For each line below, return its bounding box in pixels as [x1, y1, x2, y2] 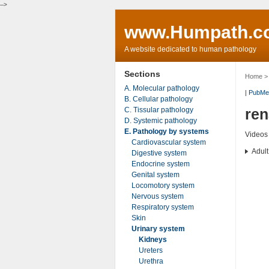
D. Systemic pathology [124, 116, 197, 125]
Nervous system [131, 192, 184, 201]
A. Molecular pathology [124, 83, 199, 92]
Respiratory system [131, 202, 194, 211]
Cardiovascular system [131, 138, 206, 147]
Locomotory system [131, 181, 195, 190]
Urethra [138, 256, 163, 265]
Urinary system [131, 224, 185, 233]
